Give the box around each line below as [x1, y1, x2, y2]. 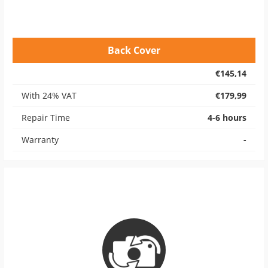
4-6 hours [208, 112, 246, 123]
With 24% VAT [22, 90, 77, 101]
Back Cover [108, 44, 160, 57]
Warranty [22, 134, 59, 145]
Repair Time [22, 112, 70, 123]
